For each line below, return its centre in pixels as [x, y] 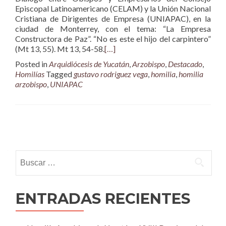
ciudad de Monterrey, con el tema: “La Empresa [113, 29]
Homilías [30, 74]
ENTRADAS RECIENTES [103, 199]
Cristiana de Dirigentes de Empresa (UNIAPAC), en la [113, 18]
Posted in [32, 64]
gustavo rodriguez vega [111, 74]
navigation [43, 147]
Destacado [185, 64]
